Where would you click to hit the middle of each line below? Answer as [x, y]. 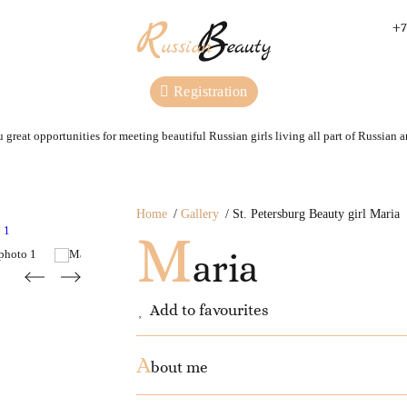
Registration [208, 91]
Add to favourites [209, 311]
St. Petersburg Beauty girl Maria [316, 214]
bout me [179, 368]
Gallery [199, 214]
